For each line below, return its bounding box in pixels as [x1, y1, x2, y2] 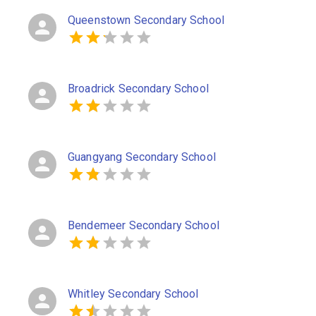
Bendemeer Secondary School [68, 219, 219, 232]
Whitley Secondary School [68, 287, 199, 300]
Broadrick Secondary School [68, 82, 209, 95]
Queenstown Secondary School [68, 13, 225, 27]
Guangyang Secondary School [68, 150, 216, 164]
